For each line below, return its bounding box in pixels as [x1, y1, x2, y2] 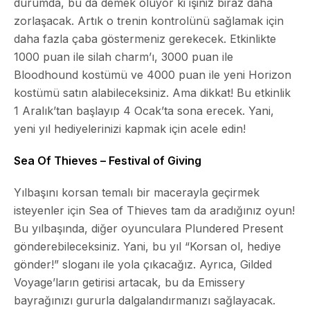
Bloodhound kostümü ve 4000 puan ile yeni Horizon [14, 67, 291, 82]
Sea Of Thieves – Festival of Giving [14, 153, 201, 167]
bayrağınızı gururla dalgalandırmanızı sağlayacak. [14, 293, 275, 307]
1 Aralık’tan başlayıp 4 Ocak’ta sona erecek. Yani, [14, 103, 274, 118]
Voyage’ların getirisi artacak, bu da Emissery [14, 275, 245, 289]
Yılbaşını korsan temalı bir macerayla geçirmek [14, 185, 259, 199]
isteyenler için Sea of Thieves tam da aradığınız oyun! [14, 203, 295, 217]
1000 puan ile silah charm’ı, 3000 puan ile [14, 49, 233, 64]
